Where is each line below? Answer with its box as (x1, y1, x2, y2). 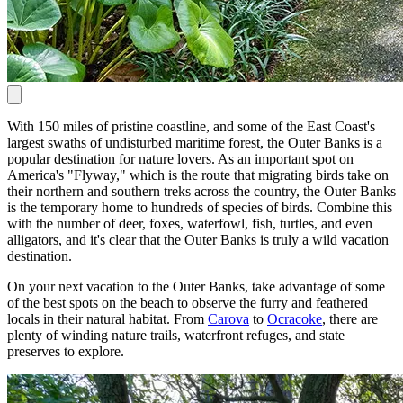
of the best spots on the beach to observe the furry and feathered (7, 294, 368, 310)
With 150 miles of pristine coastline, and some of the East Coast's (7, 118, 375, 134)
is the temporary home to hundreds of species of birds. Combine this (7, 199, 392, 215)
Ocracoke (267, 310, 322, 327)
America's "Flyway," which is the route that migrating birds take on (7, 166, 389, 183)
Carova (208, 310, 249, 327)
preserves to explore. (7, 343, 124, 359)
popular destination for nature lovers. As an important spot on (7, 150, 354, 166)
